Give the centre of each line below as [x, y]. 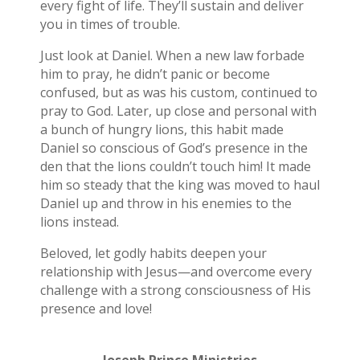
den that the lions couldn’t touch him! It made [175, 167]
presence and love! [96, 309]
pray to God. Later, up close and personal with [178, 111]
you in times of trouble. [110, 25]
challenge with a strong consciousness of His [175, 290]
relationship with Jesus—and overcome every [176, 272]
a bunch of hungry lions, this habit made [162, 130]
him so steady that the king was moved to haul [180, 185]
